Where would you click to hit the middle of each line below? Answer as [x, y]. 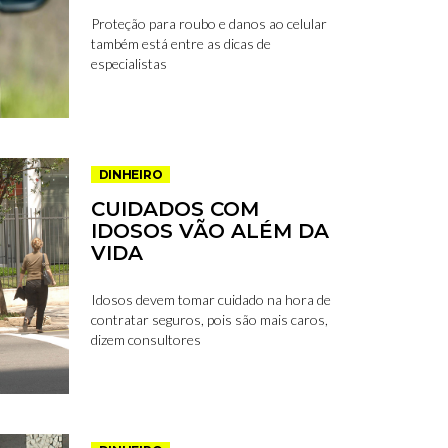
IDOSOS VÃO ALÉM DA [209, 231]
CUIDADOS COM [174, 209]
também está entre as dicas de [180, 44]
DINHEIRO [130, 175]
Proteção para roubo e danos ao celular [208, 24]
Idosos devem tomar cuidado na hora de [210, 300]
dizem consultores [145, 340]
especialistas [128, 64]
